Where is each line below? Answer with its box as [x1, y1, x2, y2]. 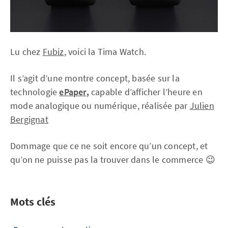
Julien [189, 100, 214, 111]
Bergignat [10, 113, 48, 125]
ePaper [59, 86, 87, 98]
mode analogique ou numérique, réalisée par [10, 100, 190, 111]
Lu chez [10, 46, 43, 58]
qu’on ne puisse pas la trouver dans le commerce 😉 [10, 154, 215, 165]
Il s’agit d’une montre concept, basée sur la [10, 72, 180, 84]
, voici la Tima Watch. [64, 46, 149, 58]
